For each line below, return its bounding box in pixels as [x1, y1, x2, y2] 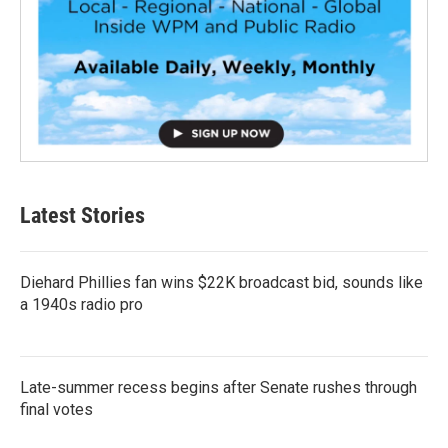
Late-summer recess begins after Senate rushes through [20, 377, 417, 397]
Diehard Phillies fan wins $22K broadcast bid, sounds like [20, 272, 423, 292]
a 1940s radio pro [20, 294, 143, 314]
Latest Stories [20, 202, 145, 228]
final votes [20, 399, 93, 419]
